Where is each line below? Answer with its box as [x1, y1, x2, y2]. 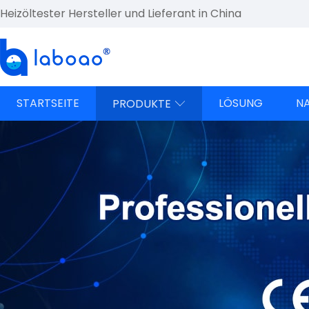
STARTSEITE [17, 95, 79, 111]
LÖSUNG [219, 95, 263, 111]
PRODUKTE [112, 96, 171, 112]
